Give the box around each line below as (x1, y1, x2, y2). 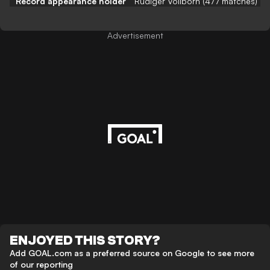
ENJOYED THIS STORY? (10, 232, 160, 248)
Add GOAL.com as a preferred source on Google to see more (10, 247, 254, 258)
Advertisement (107, 30, 163, 40)
